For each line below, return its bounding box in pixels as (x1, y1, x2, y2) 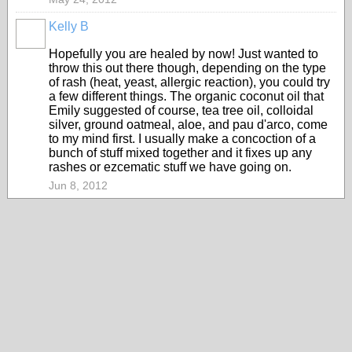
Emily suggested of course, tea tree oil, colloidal (49, 104, 313, 117)
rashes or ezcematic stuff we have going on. (49, 160, 291, 174)
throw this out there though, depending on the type (49, 61, 326, 75)
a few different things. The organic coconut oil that (49, 90, 324, 103)
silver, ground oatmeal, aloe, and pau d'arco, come (49, 118, 328, 131)
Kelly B (49, 20, 89, 33)
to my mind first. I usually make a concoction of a (49, 132, 316, 145)
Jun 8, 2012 (49, 179, 108, 192)
